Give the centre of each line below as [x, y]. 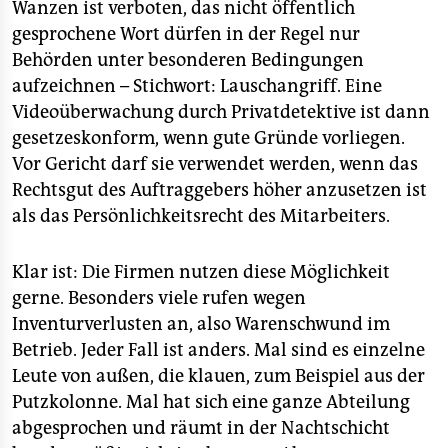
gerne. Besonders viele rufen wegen [159, 298]
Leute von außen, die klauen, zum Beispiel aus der [218, 376]
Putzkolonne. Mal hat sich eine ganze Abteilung [211, 402]
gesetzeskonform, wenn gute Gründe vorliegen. [208, 138]
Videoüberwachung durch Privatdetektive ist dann [221, 112]
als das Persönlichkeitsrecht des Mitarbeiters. [201, 216]
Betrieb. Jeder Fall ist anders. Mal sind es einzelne [218, 350]
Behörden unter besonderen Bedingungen [188, 60]
